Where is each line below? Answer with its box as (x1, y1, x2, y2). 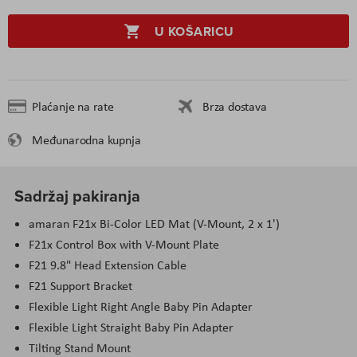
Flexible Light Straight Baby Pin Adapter (29, 318, 233, 335)
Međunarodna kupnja (32, 131, 141, 148)
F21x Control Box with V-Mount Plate (29, 235, 219, 253)
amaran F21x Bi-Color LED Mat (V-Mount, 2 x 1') (29, 214, 280, 232)
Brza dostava (202, 97, 267, 115)
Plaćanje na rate (32, 97, 114, 115)
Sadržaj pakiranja (14, 183, 140, 207)
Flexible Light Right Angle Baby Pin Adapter (29, 297, 253, 315)
